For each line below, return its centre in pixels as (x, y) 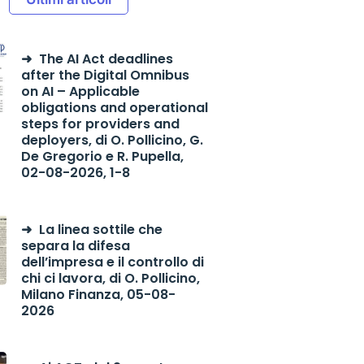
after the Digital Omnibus (105, 75)
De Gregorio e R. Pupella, (102, 156)
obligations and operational (114, 108)
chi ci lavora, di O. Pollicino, (110, 278)
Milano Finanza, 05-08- (98, 295)
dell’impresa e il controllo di (112, 262)
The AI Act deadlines (106, 59)
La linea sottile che (100, 230)
